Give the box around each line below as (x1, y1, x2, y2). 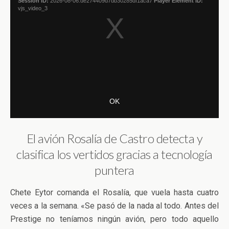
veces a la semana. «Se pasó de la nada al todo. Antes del (10, 201, 219, 211)
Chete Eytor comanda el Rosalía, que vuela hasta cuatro (10, 188, 219, 197)
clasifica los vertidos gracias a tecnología (16, 147, 213, 162)
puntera (95, 163, 134, 177)
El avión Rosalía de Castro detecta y (26, 131, 203, 146)
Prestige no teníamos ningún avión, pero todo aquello (10, 214, 219, 224)
